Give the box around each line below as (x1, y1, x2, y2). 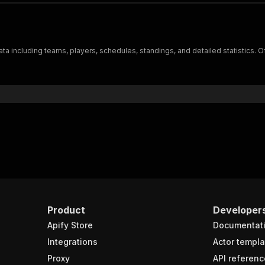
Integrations (47, 237, 98, 247)
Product (47, 204, 85, 216)
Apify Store (47, 220, 93, 230)
